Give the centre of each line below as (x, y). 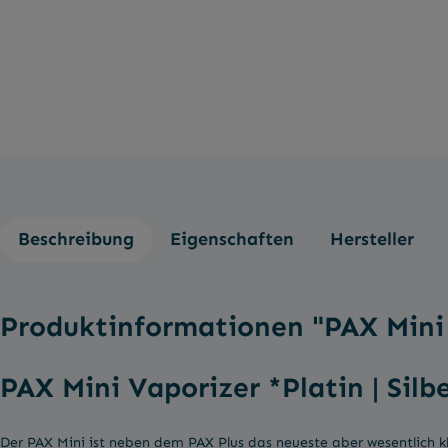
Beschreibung (76, 238)
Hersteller (372, 238)
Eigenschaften (232, 238)
